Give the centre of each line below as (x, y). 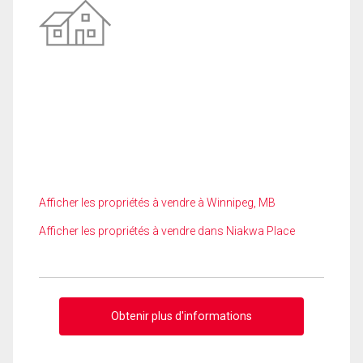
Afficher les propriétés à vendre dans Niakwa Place (167, 231)
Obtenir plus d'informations (181, 316)
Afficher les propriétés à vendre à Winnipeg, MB (157, 203)
